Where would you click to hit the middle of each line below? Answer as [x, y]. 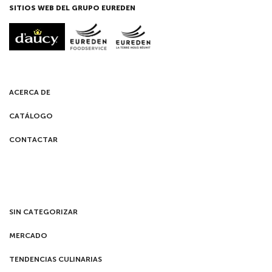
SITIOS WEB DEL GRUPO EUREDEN [72, 8]
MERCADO [28, 235]
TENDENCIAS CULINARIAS [56, 259]
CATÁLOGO [31, 116]
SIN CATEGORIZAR [43, 212]
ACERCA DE [30, 92]
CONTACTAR [33, 139]
